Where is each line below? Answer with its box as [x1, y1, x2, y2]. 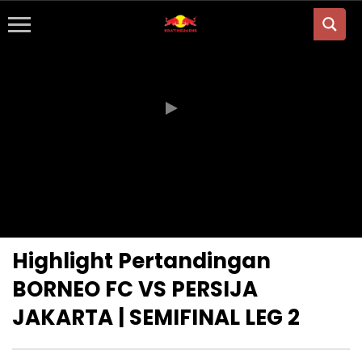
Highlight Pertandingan [12, 246, 271, 276]
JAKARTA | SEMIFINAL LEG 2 [12, 303, 300, 333]
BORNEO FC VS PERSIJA [12, 275, 258, 305]
